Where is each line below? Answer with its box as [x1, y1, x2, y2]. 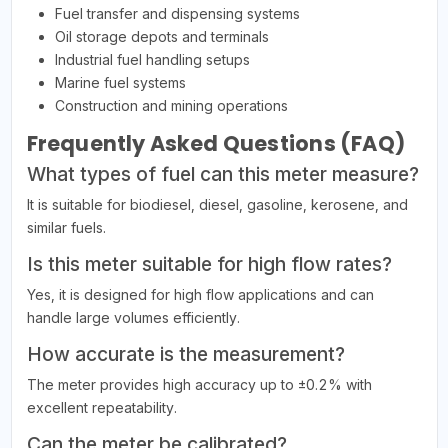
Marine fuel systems [54, 74, 186, 92]
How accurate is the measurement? [26, 342, 345, 367]
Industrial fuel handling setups [54, 51, 250, 69]
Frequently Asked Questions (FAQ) [26, 129, 405, 159]
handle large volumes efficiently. [26, 309, 240, 327]
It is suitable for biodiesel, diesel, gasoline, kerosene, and [26, 196, 408, 214]
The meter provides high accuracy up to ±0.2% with [26, 376, 372, 394]
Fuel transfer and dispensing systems [54, 5, 300, 23]
